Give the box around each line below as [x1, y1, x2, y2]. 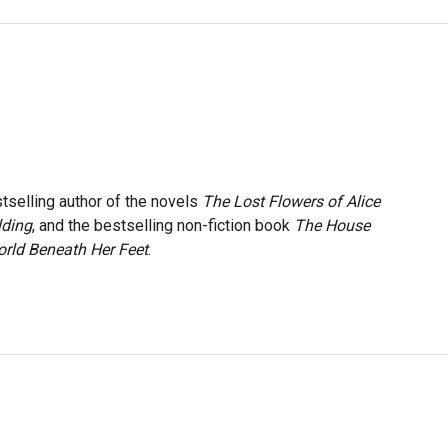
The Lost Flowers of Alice [202, 192, 380, 211]
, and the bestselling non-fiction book [32, 216, 294, 235]
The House [294, 216, 370, 235]
